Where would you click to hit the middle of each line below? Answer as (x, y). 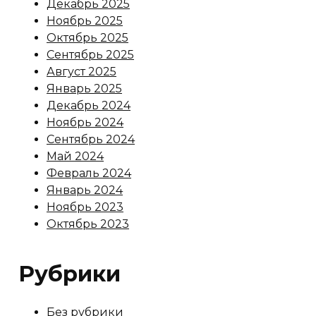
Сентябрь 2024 (91, 139)
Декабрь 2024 (89, 105)
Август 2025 (81, 72)
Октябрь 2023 (88, 224)
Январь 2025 (84, 89)
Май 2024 (75, 156)
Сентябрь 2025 (90, 55)
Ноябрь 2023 (85, 207)
